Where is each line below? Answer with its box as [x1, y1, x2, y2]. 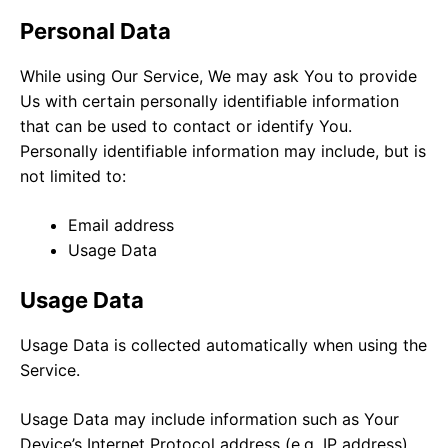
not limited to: [20, 165, 126, 186]
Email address [68, 214, 174, 235]
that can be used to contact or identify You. [20, 115, 352, 136]
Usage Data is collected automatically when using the [20, 334, 427, 355]
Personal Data [20, 17, 171, 44]
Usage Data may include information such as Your [20, 408, 399, 429]
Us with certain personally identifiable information [20, 90, 399, 111]
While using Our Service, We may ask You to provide [20, 65, 417, 86]
